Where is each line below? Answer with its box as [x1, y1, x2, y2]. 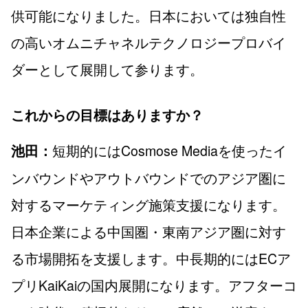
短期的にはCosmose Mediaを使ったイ [52, 140, 287, 161]
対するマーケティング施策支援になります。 [11, 195, 286, 215]
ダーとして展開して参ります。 [11, 58, 203, 79]
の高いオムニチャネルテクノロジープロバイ [11, 32, 286, 52]
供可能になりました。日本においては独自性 [11, 5, 286, 25]
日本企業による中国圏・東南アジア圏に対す [11, 221, 286, 242]
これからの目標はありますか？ [11, 105, 203, 125]
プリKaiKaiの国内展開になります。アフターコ [11, 275, 297, 296]
